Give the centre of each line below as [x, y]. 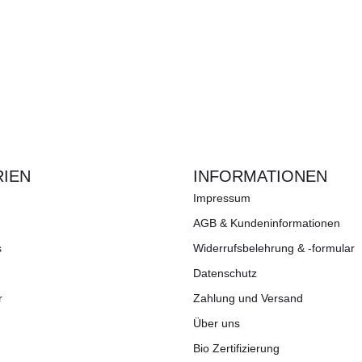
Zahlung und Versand [248, 299]
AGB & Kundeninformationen [267, 223]
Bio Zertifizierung [236, 349]
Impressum [222, 198]
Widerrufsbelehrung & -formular [274, 248]
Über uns [217, 324]
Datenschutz [225, 274]
